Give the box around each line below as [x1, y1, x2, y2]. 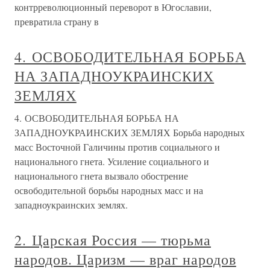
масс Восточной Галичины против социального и [14, 140, 220, 153]
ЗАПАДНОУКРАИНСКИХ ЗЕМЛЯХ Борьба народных [14, 126, 245, 139]
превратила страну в [14, 15, 99, 28]
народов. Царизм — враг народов [14, 250, 236, 269]
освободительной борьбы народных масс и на [14, 184, 203, 196]
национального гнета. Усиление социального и [14, 155, 209, 168]
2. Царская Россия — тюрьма [14, 230, 211, 250]
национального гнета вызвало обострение [14, 169, 188, 182]
